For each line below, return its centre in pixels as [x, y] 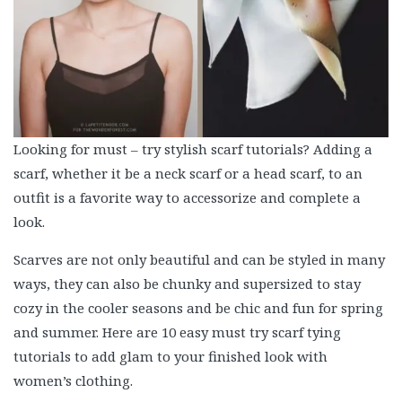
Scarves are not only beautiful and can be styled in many [199, 259]
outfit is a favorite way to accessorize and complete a [187, 197]
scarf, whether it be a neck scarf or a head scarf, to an [188, 173]
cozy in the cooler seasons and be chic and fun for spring [198, 308]
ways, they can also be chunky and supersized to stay [187, 284]
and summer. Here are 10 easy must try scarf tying [177, 332]
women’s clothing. [73, 380]
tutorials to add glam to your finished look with [170, 356]
